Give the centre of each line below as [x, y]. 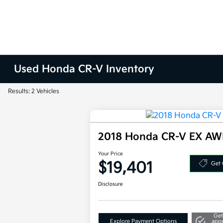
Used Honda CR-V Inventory [84, 69]
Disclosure [111, 184]
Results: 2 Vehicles [34, 91]
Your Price [111, 154]
